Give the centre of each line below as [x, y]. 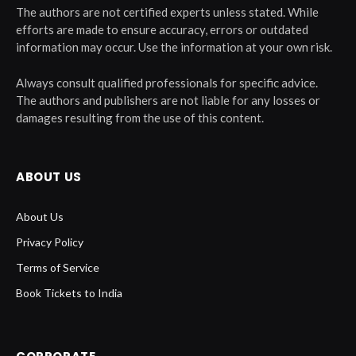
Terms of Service [58, 267]
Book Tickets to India [69, 292]
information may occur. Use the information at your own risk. [174, 46]
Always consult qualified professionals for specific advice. [167, 82]
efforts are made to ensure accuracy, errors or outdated [162, 29]
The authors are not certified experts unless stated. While [167, 12]
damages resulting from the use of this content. [140, 117]
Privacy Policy [50, 242]
